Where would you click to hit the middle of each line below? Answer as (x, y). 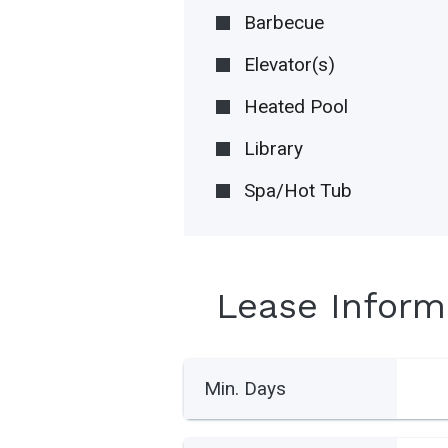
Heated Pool (296, 107)
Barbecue (284, 23)
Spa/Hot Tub (298, 191)
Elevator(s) (290, 65)
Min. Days (245, 389)
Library (274, 149)
